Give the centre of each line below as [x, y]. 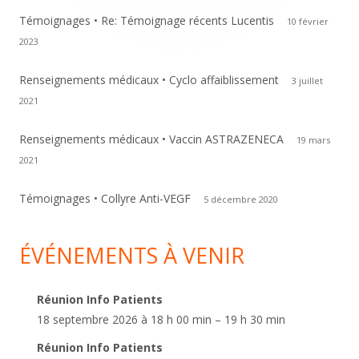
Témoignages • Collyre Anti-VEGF [105, 198]
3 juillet [307, 81]
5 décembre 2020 [241, 199]
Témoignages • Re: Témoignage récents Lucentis [147, 20]
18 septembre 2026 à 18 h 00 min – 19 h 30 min [161, 319]
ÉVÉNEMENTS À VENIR [132, 255]
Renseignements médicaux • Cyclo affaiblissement [149, 80]
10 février [308, 21]
